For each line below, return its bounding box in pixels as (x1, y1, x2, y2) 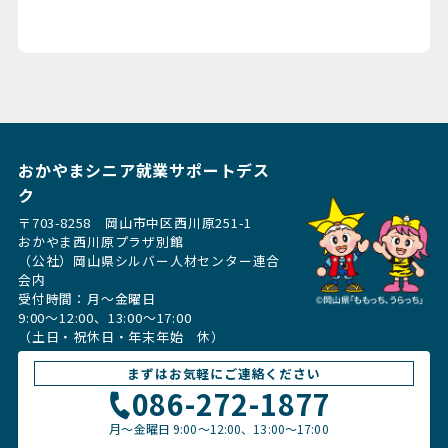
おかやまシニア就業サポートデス (17, 158, 270, 182)
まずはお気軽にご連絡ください (127, 364, 321, 383)
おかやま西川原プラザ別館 (17, 232, 184, 251)
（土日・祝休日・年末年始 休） (17, 327, 225, 346)
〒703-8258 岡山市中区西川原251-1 (17, 213, 252, 232)
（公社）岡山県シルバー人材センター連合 (17, 251, 281, 270)
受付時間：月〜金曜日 (17, 289, 170, 308)
